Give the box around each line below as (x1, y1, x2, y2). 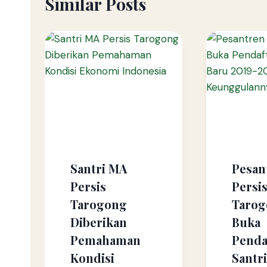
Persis (70, 178, 106, 195)
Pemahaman (70, 232, 141, 249)
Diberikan (70, 214, 127, 231)
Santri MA (70, 160, 127, 177)
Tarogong (70, 196, 127, 213)
